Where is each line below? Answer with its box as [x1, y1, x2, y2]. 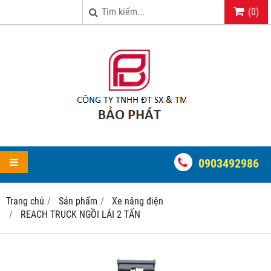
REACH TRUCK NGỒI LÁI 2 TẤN [21, 209, 140, 220]
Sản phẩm [59, 195, 97, 207]
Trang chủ [6, 195, 44, 207]
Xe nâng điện [112, 195, 163, 207]
